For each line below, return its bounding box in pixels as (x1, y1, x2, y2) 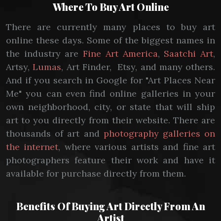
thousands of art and (6, 128, 104, 139)
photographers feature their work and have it (6, 154, 215, 166)
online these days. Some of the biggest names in (6, 35, 215, 46)
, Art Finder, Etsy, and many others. (61, 61, 215, 73)
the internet (6, 141, 59, 152)
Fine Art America (83, 48, 158, 59)
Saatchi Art (164, 48, 214, 59)
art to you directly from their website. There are (6, 114, 215, 126)
